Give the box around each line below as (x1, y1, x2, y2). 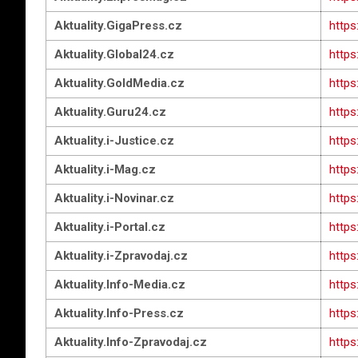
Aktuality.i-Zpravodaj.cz (54, 249, 188, 263)
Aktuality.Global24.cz (54, 47, 174, 62)
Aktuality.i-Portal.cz (54, 220, 165, 234)
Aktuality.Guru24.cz (54, 105, 166, 119)
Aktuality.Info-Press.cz (54, 306, 184, 320)
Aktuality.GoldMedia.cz (54, 76, 185, 90)
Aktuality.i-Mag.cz (54, 162, 156, 177)
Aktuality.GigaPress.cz (54, 18, 182, 33)
